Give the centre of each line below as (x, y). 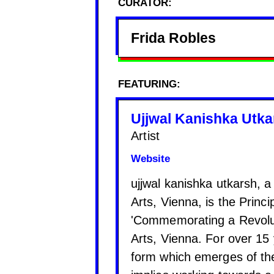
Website (150, 159)
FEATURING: (149, 84)
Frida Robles (173, 38)
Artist (146, 135)
